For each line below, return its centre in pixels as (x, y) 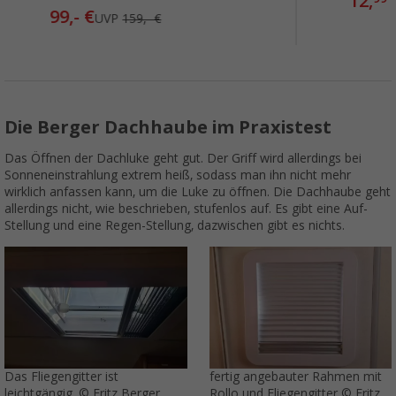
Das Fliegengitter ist (61, 377)
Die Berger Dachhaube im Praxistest (168, 128)
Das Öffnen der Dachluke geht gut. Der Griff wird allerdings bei (183, 159)
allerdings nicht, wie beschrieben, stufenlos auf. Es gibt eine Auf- (186, 209)
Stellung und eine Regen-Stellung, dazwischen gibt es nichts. (175, 226)
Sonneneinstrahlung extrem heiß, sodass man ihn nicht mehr (178, 175)
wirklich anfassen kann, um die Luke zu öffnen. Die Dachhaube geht (198, 192)
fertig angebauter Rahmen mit (295, 377)
